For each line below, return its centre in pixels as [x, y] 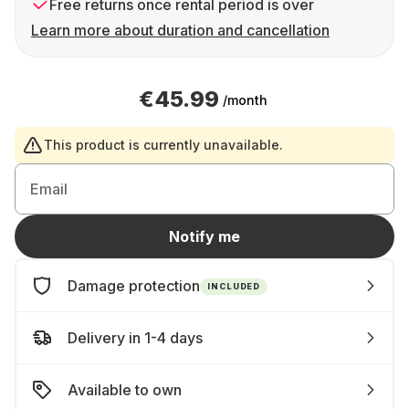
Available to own [125, 390]
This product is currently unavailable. [163, 145]
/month [245, 100]
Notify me [204, 236]
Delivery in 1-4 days [135, 338]
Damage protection [134, 286]
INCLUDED [234, 286]
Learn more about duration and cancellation [180, 30]
